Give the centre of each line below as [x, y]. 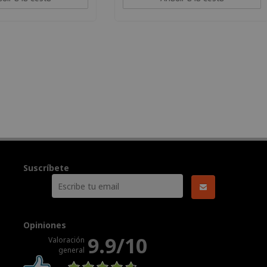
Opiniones [45, 225]
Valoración [66, 240]
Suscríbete [46, 168]
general [71, 250]
